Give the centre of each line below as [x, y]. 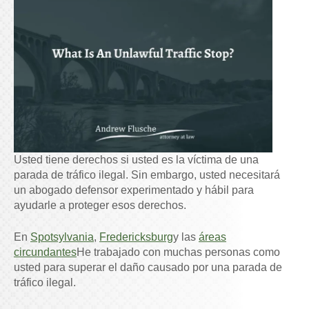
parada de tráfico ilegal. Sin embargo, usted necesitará [147, 175]
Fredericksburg [136, 237]
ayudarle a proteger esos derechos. [100, 206]
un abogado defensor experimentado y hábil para [134, 190]
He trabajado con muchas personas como [178, 252]
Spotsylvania [62, 237]
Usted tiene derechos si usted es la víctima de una [136, 160]
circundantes [45, 252]
